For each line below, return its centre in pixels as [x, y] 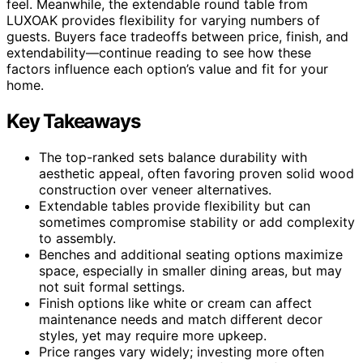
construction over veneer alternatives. [155, 189]
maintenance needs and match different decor [181, 319]
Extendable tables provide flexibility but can [175, 205]
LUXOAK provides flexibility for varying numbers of [163, 20]
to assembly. [77, 238]
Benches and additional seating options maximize [191, 254]
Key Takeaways [73, 121]
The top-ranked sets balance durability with [173, 157]
